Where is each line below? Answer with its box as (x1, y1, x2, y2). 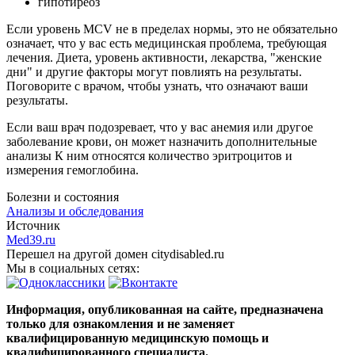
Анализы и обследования (6, 204, 143, 218)
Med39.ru (6, 232, 55, 246)
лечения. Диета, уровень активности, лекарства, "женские (6, 50, 322, 64)
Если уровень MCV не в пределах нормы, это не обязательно (6, 21, 338, 36)
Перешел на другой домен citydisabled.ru (6, 246, 224, 261)
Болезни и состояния (6, 189, 119, 204)
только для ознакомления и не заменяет (6, 316, 235, 330)
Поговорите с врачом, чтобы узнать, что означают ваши (6, 78, 308, 93)
